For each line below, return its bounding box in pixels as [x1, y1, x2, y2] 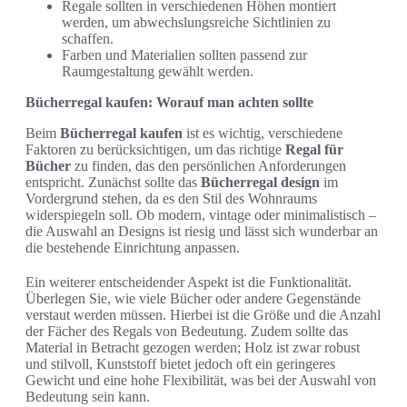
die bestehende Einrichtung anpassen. [25, 239, 240, 255]
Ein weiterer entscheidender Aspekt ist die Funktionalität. [25, 273, 352, 290]
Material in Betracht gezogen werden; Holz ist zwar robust [25, 339, 360, 355]
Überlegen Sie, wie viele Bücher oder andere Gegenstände [25, 290, 361, 306]
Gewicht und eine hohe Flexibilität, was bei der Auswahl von [25, 372, 376, 388]
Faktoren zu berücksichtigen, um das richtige [25, 141, 285, 157]
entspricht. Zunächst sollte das [25, 174, 201, 190]
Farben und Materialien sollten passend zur [62, 46, 307, 63]
